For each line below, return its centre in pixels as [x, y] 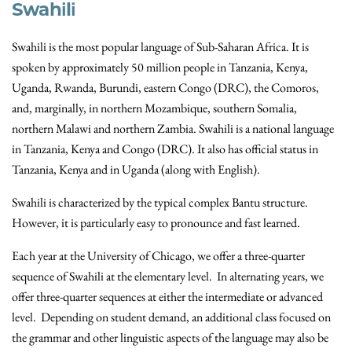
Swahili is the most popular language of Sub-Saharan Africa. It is [160, 47]
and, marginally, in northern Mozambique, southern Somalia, [154, 108]
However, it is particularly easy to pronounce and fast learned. [156, 223]
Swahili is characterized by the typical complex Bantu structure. [160, 203]
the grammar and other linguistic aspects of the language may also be [170, 338]
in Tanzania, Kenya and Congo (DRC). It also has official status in [165, 149]
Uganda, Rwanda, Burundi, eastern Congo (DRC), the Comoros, [165, 88]
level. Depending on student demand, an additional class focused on [171, 317]
